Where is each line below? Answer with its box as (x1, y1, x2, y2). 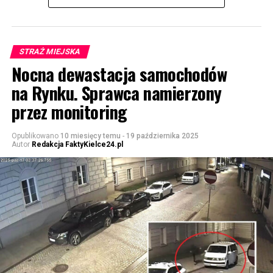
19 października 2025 (126, 131, 199, 140)
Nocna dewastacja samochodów (11, 60, 227, 87)
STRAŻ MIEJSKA (18, 46, 82, 56)
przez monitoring (11, 98, 127, 124)
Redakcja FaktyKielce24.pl (31, 140, 123, 149)
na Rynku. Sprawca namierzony (11, 79, 222, 105)
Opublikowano (11, 131, 58, 140)
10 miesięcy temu (60, 131, 121, 140)
